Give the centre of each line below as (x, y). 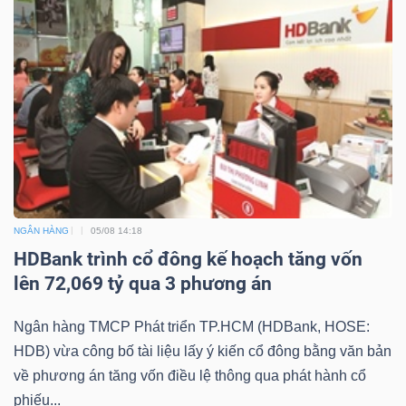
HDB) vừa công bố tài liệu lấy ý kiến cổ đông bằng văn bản (203, 351)
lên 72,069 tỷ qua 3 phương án (143, 283)
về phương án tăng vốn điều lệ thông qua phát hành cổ (190, 375)
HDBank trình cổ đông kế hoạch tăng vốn (188, 259)
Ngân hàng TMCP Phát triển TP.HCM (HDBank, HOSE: (192, 326)
